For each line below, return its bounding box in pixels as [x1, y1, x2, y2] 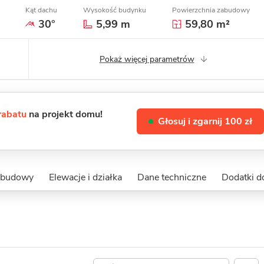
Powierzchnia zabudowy [172, 5, 250, 15]
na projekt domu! [27, 108, 103, 121]
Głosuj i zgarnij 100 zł [158, 114, 252, 128]
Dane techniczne [137, 171, 206, 184]
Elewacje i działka [48, 171, 122, 184]
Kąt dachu [25, 5, 57, 15]
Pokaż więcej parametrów [99, 53, 194, 65]
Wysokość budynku [83, 5, 146, 15]
